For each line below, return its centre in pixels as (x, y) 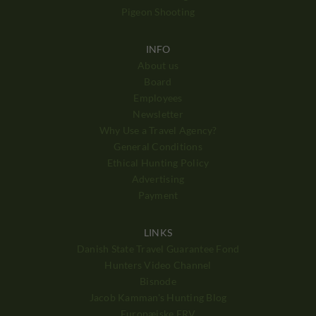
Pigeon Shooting (158, 11)
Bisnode (158, 281)
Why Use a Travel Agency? (158, 130)
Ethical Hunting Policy (158, 162)
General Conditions (158, 146)
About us (158, 65)
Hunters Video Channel (158, 265)
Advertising (158, 178)
